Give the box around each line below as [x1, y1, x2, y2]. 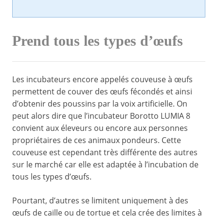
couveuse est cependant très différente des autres [12, 147, 198, 158]
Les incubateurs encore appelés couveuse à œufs [12, 74, 193, 85]
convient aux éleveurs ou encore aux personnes [12, 123, 188, 134]
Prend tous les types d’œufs [12, 33, 183, 50]
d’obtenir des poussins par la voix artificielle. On [12, 98, 187, 109]
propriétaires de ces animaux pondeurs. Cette [12, 135, 181, 146]
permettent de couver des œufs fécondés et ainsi [12, 86, 192, 97]
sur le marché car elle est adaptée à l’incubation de [12, 159, 199, 170]
